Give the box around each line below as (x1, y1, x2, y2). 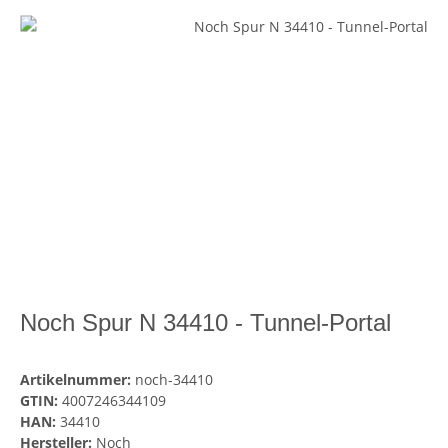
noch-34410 (135, 370, 214, 390)
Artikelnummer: (20, 370, 136, 390)
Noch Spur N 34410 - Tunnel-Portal (20, 309, 392, 337)
